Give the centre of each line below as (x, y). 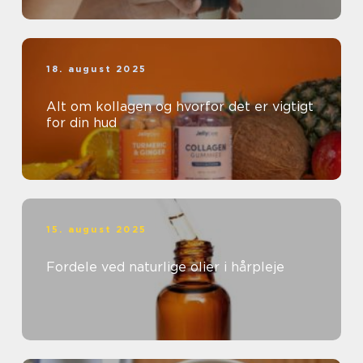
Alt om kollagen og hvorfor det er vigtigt (180, 107)
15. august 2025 (96, 230)
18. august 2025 (96, 69)
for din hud (81, 123)
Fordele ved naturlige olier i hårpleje (165, 267)
